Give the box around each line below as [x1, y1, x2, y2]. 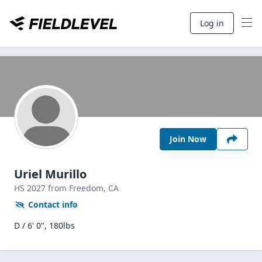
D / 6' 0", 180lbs [14, 220, 75, 231]
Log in [200, 18, 224, 29]
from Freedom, [48, 182, 108, 194]
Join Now [170, 133, 206, 144]
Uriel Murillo [14, 166, 87, 182]
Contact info [28, 199, 78, 210]
